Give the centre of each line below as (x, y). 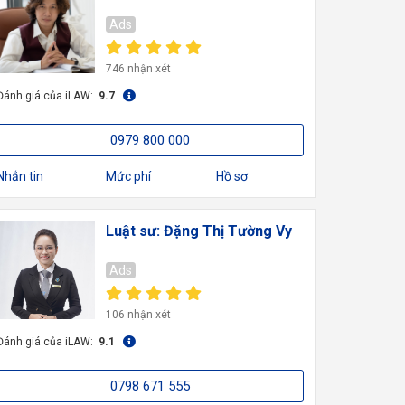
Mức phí (129, 176)
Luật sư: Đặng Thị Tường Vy (199, 231)
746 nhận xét (139, 68)
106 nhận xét (139, 314)
